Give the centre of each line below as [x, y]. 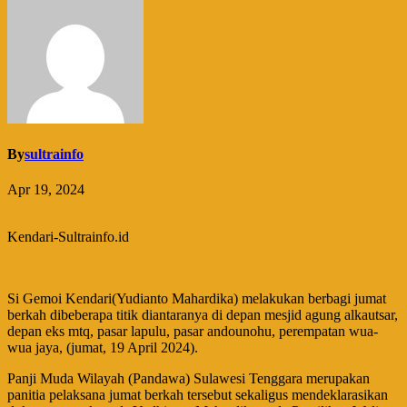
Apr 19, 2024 [46, 190]
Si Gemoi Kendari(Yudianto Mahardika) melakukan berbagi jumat [197, 299]
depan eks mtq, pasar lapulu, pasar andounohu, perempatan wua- [193, 332]
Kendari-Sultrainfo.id [68, 237]
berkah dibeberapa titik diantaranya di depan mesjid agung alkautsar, [203, 315]
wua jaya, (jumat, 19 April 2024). [103, 348]
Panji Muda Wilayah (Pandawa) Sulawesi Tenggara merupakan [189, 379]
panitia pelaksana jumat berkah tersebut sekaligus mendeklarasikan [198, 395]
